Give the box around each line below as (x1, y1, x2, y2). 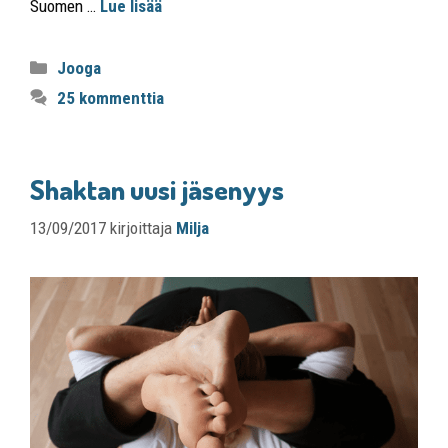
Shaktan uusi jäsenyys (30, 171, 284, 206)
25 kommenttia (57, 87, 165, 108)
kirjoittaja (110, 218, 176, 239)
